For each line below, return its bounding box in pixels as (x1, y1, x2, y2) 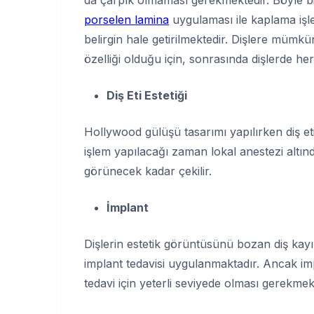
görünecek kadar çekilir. (84, 163, 212, 178)
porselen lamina (84, 12, 169, 27)
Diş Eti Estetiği (107, 88, 187, 102)
